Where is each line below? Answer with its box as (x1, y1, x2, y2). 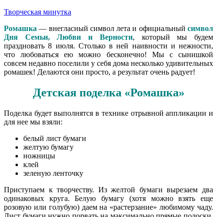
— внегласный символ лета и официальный (37, 24, 187, 32)
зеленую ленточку (23, 169, 83, 177)
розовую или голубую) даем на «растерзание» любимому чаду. (4, 202, 213, 211)
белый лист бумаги (23, 134, 86, 142)
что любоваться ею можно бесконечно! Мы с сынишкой (4, 50, 213, 59)
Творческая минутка (4, 7, 71, 16)
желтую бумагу (23, 142, 74, 151)
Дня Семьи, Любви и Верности (4, 32, 133, 41)
